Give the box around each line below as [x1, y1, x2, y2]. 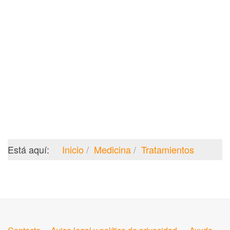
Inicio [62, 142, 84, 156]
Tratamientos [141, 142, 194, 156]
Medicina [94, 142, 131, 156]
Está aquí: [8, 142, 54, 156]
